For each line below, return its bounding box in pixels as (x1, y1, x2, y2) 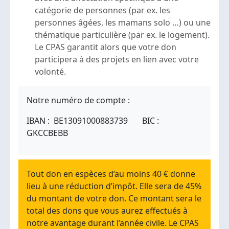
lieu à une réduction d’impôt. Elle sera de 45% (27, 180, 201, 192)
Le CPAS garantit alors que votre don (35, 41, 176, 53)
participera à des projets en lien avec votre (35, 54, 199, 65)
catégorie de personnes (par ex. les (35, 5, 170, 16)
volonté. (35, 66, 66, 78)
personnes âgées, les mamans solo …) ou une (35, 17, 211, 29)
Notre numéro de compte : (27, 95, 130, 106)
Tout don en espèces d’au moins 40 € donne (27, 168, 195, 180)
